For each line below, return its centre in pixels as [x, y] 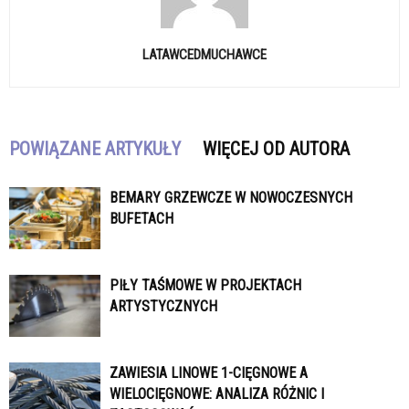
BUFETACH [142, 218]
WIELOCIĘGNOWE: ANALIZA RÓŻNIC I [217, 393]
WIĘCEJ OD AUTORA [276, 148]
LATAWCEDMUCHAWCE [204, 54]
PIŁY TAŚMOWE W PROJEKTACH [205, 285]
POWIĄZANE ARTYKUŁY [95, 148]
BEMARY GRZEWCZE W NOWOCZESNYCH [231, 197]
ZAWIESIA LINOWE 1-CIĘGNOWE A [209, 372]
